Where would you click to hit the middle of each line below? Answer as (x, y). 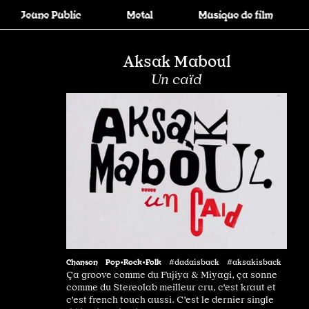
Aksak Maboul (177, 61)
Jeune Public (33, 14)
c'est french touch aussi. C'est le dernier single (170, 299)
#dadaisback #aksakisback (225, 262)
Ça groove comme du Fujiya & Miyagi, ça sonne (172, 274)
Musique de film (218, 14)
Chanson (82, 261)
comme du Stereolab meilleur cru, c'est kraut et (171, 287)
